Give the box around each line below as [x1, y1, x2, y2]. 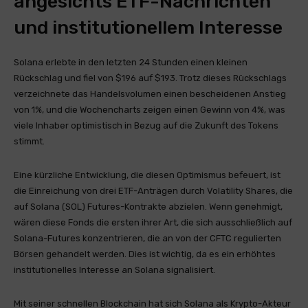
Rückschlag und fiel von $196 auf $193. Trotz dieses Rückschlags [14, 73, 287, 83]
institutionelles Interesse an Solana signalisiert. [14, 265, 215, 275]
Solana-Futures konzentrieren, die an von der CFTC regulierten [14, 233, 281, 243]
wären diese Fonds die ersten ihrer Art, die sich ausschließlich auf [14, 217, 292, 228]
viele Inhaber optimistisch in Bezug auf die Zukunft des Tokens [14, 120, 278, 131]
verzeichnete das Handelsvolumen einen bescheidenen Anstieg [14, 89, 286, 99]
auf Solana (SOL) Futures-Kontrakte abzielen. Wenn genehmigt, [14, 201, 283, 212]
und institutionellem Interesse [14, 16, 283, 38]
